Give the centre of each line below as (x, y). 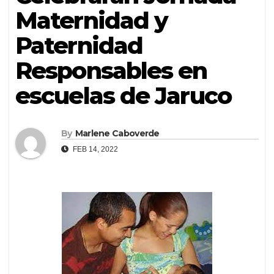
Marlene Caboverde (117, 134)
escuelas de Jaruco (123, 96)
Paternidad (79, 46)
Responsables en (111, 71)
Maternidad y (92, 21)
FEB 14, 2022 (94, 150)
